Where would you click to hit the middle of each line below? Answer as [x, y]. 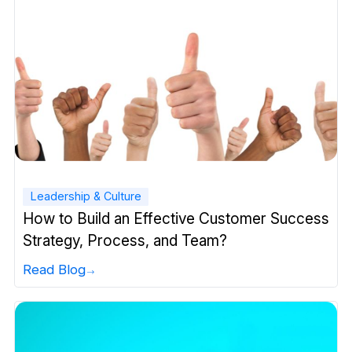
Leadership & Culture [86, 196]
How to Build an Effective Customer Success [176, 219]
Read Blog [54, 270]
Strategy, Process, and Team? [125, 241]
